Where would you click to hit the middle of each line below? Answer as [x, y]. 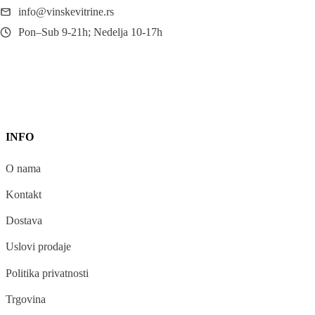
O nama [23, 168]
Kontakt [24, 195]
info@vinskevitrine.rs [66, 12]
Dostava [24, 221]
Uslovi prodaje [38, 247]
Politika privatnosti [47, 273]
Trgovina [26, 299]
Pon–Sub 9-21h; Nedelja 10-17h [90, 32]
